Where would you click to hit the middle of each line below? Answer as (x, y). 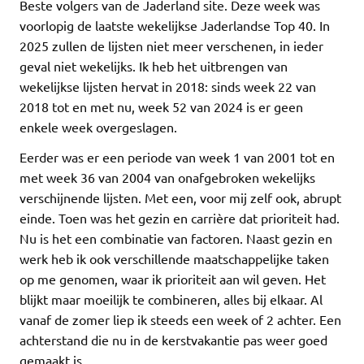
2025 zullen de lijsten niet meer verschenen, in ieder (171, 45)
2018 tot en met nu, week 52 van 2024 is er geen (161, 106)
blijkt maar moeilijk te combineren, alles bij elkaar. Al (171, 299)
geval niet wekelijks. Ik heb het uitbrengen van (154, 65)
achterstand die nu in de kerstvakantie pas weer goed (173, 339)
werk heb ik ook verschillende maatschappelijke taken (174, 258)
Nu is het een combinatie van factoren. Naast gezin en (176, 238)
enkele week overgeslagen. (98, 126)
